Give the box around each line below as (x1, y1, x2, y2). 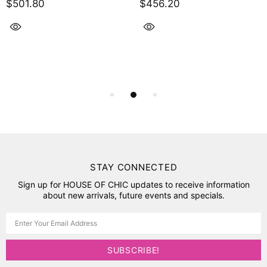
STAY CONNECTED (89, 162, 178, 173)
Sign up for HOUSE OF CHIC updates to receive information (17, 179, 250, 190)
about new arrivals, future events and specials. (42, 190, 225, 201)
